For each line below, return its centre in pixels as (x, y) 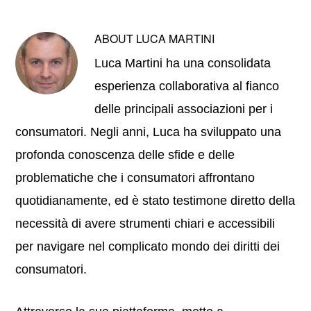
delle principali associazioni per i (184, 109)
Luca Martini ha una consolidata (183, 64)
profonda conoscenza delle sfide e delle (125, 155)
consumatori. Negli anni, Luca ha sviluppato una (149, 132)
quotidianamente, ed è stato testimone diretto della (155, 201)
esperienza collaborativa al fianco (187, 86)
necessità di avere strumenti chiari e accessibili (145, 224)
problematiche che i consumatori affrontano (135, 178)
